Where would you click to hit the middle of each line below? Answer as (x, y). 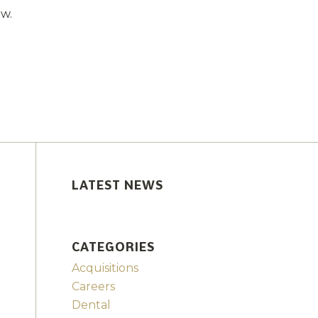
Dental (91, 305)
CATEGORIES (113, 247)
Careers (93, 287)
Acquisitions (105, 268)
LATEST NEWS (117, 185)
